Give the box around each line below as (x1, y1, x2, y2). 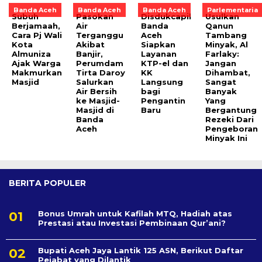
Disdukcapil (140, 12, 191, 22)
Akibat (76, 40, 105, 50)
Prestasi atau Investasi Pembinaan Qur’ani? (38, 218, 226, 228)
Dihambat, (205, 68, 251, 78)
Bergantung (205, 105, 257, 115)
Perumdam (76, 58, 124, 68)
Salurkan (76, 77, 114, 87)
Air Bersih (76, 87, 118, 96)
